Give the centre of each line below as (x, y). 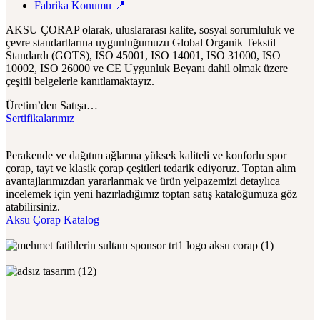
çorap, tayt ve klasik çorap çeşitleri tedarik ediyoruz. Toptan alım (151, 169)
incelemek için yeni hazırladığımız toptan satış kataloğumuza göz (151, 194)
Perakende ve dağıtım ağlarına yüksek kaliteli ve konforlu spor (146, 156)
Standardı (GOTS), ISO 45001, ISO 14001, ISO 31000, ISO (143, 56)
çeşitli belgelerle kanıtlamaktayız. (80, 81)
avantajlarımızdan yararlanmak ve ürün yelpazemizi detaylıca (143, 181)
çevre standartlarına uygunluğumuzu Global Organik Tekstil (141, 43)
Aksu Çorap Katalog (52, 220)
